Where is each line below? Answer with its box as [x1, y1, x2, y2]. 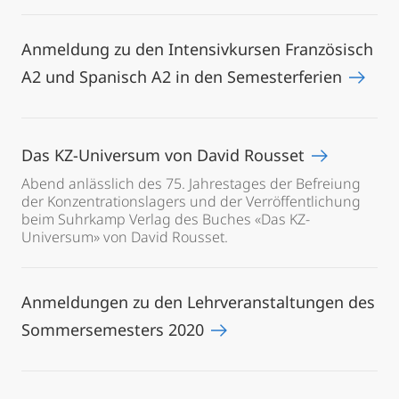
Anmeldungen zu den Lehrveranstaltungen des [21, 291, 375, 313]
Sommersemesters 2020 [21, 319, 208, 340]
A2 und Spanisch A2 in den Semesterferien [21, 66, 346, 87]
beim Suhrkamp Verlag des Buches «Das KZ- [21, 209, 310, 229]
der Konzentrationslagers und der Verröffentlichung [21, 191, 361, 211]
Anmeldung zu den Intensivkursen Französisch [21, 38, 373, 60]
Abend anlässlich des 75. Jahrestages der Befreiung [21, 174, 361, 193]
